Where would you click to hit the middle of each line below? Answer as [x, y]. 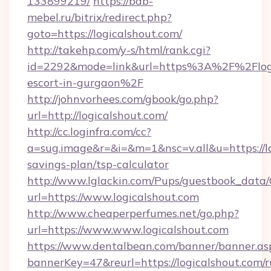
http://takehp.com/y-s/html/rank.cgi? [119, 50]
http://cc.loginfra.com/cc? [89, 132]
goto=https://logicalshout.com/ [105, 34]
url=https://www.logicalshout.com [113, 197]
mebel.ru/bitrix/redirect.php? [100, 17]
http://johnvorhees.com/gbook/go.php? [123, 99]
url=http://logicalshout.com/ [97, 115]
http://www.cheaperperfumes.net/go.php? [133, 213]
